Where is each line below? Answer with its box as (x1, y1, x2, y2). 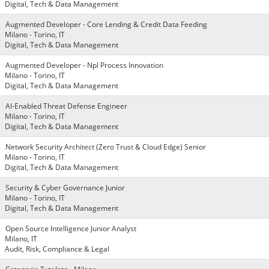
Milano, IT (5, 234, 37, 244)
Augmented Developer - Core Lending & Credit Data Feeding (5, 19, 207, 29)
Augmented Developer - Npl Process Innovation (5, 60, 163, 70)
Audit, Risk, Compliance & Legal (5, 244, 109, 254)
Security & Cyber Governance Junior (5, 183, 125, 193)
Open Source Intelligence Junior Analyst (5, 223, 136, 234)
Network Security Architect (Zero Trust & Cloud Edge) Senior (5, 142, 206, 152)
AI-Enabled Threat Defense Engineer (5, 101, 127, 111)
